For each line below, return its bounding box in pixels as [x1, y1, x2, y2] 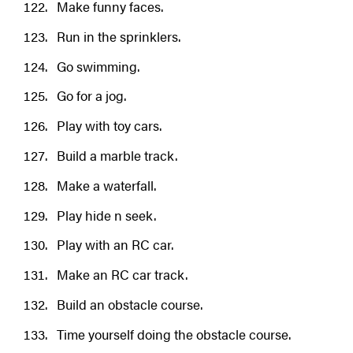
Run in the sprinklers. [56, 26, 180, 46]
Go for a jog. [56, 86, 126, 106]
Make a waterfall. [56, 175, 156, 195]
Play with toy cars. [56, 116, 162, 136]
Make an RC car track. [56, 265, 188, 284]
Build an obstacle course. [56, 295, 203, 314]
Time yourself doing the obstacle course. [56, 324, 291, 344]
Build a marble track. [56, 146, 177, 165]
